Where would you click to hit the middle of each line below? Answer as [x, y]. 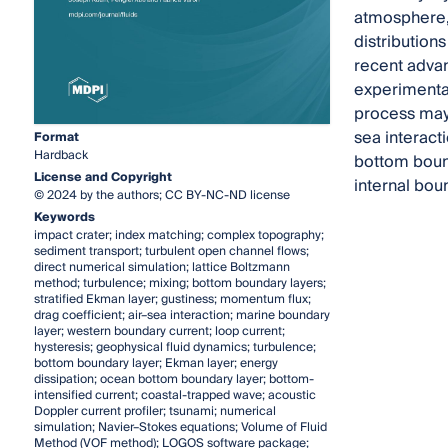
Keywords [64, 218]
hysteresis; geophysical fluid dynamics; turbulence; [174, 348]
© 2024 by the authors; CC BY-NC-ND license [161, 196]
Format [56, 138]
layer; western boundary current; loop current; [159, 332]
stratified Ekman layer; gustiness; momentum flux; [172, 300]
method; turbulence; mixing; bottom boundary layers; [179, 284]
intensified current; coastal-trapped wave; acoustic [174, 396]
